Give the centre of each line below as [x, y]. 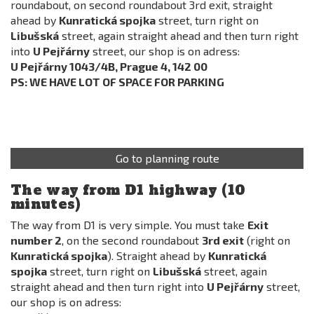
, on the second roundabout [132, 240]
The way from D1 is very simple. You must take [129, 225]
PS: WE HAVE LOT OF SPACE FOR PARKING [117, 82]
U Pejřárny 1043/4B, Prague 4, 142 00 [109, 66]
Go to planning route [168, 158]
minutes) [46, 204]
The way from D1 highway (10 [128, 190]
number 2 [36, 240]
